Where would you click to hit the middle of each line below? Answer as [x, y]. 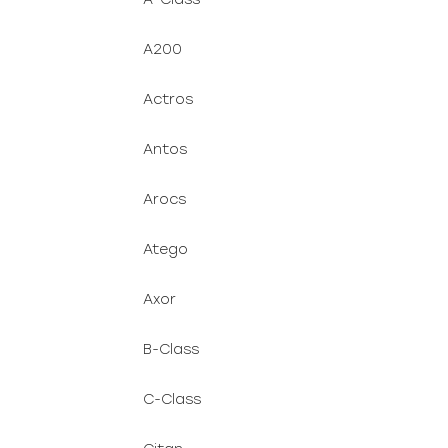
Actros [168, 99]
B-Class [171, 349]
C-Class [172, 399]
